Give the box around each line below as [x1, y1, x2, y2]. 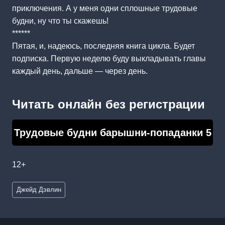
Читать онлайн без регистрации [12, 97, 205, 111]
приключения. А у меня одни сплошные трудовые [12, 4, 197, 13]
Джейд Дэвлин [16, 186, 61, 194]
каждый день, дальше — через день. [12, 66, 148, 75]
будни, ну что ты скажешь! [12, 16, 108, 25]
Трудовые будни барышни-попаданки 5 [14, 127, 211, 138]
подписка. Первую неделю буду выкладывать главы [12, 54, 206, 63]
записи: [12, 193, 40, 202]
